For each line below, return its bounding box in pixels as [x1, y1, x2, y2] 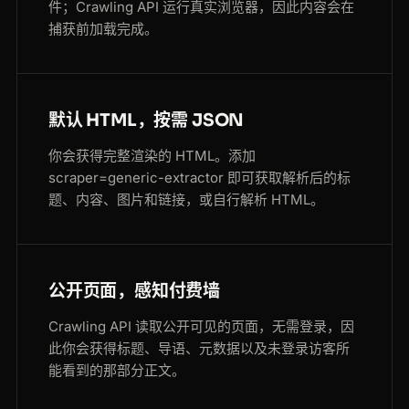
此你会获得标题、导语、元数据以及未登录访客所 [48, 340, 350, 358]
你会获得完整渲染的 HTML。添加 [48, 147, 256, 165]
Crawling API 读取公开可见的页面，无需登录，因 [48, 318, 354, 336]
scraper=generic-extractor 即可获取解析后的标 [48, 169, 351, 187]
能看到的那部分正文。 [48, 362, 185, 380]
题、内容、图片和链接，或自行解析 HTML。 [48, 191, 324, 209]
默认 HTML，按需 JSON [48, 110, 245, 132]
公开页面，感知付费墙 [48, 280, 221, 303]
